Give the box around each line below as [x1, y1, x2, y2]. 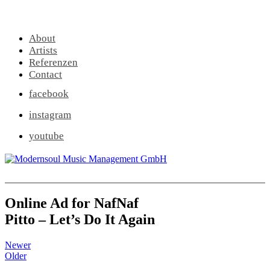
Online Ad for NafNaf [5, 195, 139, 211]
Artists [29, 45, 57, 56]
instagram [29, 109, 71, 121]
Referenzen [29, 57, 78, 68]
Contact [29, 69, 62, 80]
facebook [29, 88, 69, 99]
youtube [29, 130, 64, 142]
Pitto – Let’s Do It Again [5, 211, 155, 227]
